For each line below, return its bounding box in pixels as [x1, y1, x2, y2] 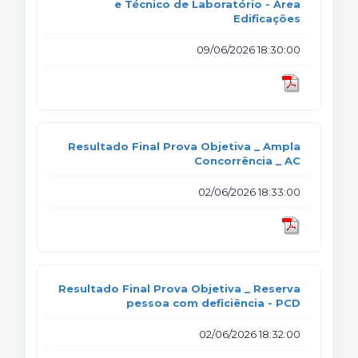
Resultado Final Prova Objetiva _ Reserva [58, 281, 300, 295]
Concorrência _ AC [194, 153, 300, 167]
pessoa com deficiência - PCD [126, 296, 300, 309]
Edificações [233, 11, 300, 25]
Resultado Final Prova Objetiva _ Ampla [68, 139, 300, 153]
